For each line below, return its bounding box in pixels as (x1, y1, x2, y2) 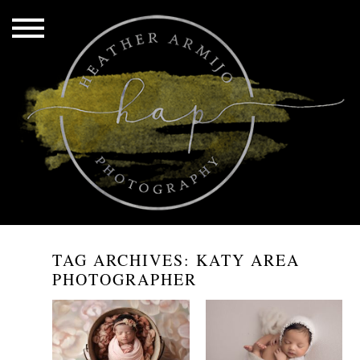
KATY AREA (196, 248, 301, 271)
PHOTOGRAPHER (52, 268, 198, 290)
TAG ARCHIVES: (52, 248, 197, 271)
